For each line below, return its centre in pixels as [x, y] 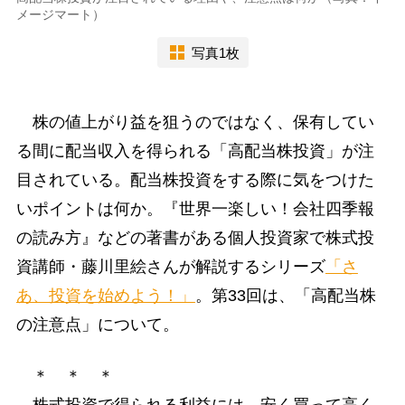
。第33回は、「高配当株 [285, 296]
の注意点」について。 [97, 325]
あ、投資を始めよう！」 [105, 296]
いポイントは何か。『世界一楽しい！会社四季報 [195, 209]
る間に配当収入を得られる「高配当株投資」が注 [195, 151]
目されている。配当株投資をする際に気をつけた [195, 180]
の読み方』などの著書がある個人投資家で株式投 [195, 238]
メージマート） [60, 15]
